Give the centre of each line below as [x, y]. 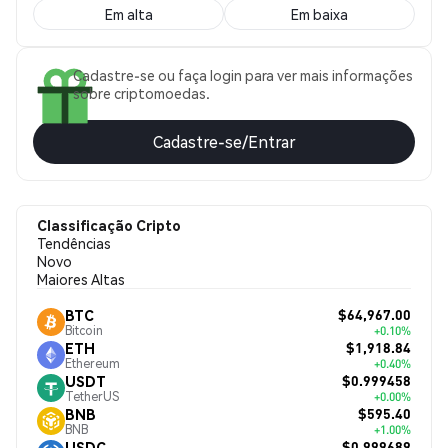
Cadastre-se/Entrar [224, 141]
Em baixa [319, 14]
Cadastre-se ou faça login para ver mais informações [243, 75]
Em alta [128, 14]
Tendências [74, 243]
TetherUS [92, 396]
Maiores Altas [81, 279]
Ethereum [92, 363]
